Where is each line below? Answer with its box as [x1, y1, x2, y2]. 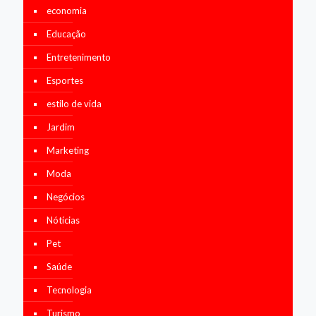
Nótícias [47, 214, 80, 226]
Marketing [47, 145, 89, 157]
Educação [47, 28, 86, 40]
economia [47, 5, 87, 17]
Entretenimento [47, 51, 111, 63]
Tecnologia [47, 284, 92, 296]
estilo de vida [47, 98, 102, 110]
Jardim [47, 121, 75, 133]
